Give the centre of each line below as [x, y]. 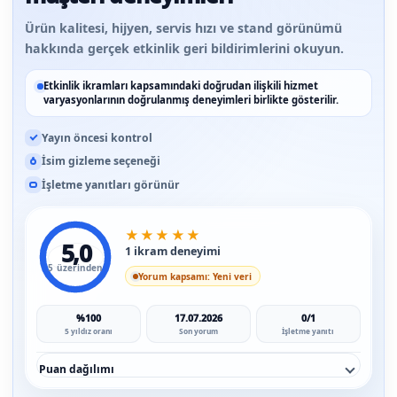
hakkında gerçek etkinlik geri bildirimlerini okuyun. [184, 49]
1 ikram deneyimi [172, 251]
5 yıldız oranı [89, 331]
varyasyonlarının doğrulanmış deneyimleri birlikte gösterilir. [191, 100]
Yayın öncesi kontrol [97, 137]
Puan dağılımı [76, 369]
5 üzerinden [76, 267]
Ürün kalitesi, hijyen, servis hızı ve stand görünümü [183, 28]
